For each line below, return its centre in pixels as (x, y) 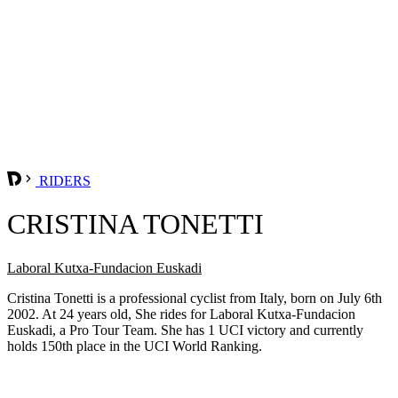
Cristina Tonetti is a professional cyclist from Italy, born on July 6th (195, 298)
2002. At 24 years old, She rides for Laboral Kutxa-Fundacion (181, 314)
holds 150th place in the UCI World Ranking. (135, 346)
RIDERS (63, 180)
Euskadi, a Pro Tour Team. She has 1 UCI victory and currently (185, 330)
